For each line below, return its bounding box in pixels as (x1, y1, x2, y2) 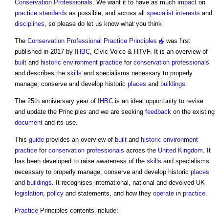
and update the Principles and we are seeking (15, 108, 145, 116)
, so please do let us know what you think (44, 20, 162, 28)
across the (124, 147, 158, 154)
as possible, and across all (67, 9, 147, 17)
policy (47, 190, 64, 197)
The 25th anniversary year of (15, 97, 98, 105)
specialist (147, 9, 174, 17)
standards (39, 9, 67, 17)
